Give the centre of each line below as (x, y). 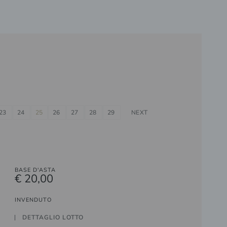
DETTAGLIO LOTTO (53, 218)
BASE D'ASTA (35, 170)
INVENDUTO (33, 200)
